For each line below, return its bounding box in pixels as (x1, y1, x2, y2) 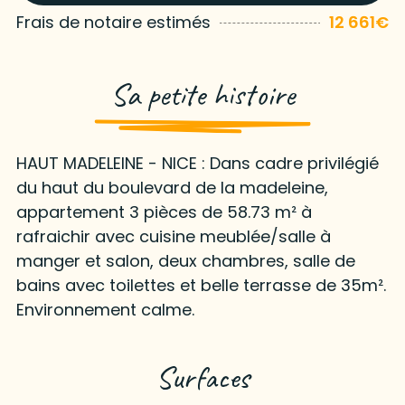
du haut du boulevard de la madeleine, (15, 176, 328, 200)
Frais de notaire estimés (15, 11, 211, 34)
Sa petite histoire (110, 74, 295, 116)
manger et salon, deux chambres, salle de (15, 250, 355, 273)
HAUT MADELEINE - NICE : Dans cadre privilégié (15, 152, 379, 175)
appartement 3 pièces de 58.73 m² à (15, 201, 312, 224)
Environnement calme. (15, 298, 194, 322)
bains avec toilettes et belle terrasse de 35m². (15, 274, 386, 297)
